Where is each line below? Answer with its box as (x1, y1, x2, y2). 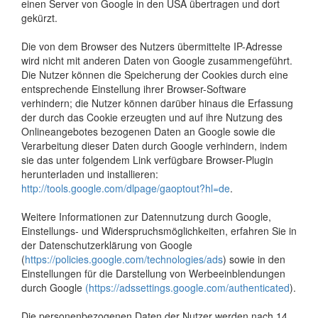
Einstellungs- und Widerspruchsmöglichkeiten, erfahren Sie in (21, 223, 297, 238)
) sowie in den (223, 251, 285, 266)
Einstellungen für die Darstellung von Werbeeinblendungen (21, 265, 285, 280)
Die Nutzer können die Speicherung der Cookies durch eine (21, 67, 288, 82)
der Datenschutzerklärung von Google (21, 237, 192, 252)
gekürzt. (21, 10, 57, 25)
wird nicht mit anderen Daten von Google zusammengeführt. (21, 53, 292, 67)
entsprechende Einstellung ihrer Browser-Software (21, 81, 246, 96)
